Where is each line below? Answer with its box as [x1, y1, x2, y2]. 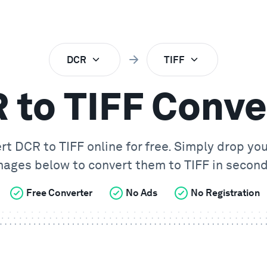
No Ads [126, 187, 157, 198]
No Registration [191, 187, 260, 198]
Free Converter [26, 187, 92, 198]
